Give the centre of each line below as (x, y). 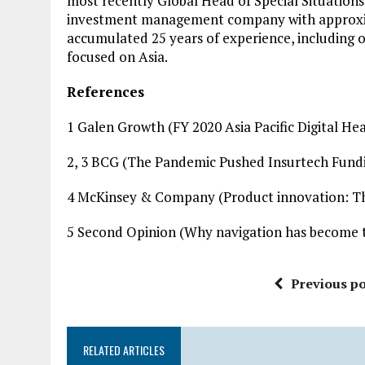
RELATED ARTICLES (124, 350)
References (106, 92)
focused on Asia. (117, 57)
